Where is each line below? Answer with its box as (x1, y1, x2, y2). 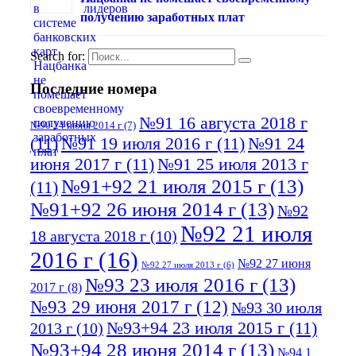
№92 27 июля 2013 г (141, 260, 221, 269)
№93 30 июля (231, 298, 322, 316)
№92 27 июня (238, 256, 311, 270)
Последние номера (30, 79, 157, 97)
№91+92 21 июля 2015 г (61, 174, 265, 197)
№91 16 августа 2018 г (139, 112, 308, 133)
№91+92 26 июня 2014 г (30, 197, 236, 220)
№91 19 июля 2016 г (61, 133, 212, 153)
